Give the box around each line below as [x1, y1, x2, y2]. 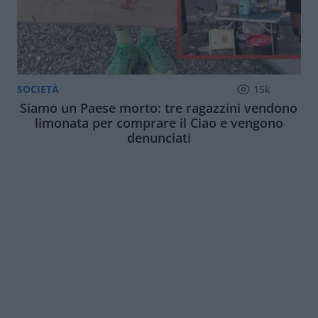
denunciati [126, 129, 191, 147]
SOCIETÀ [17, 82, 59, 96]
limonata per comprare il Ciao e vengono [34, 114, 283, 132]
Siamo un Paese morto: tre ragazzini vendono [20, 99, 298, 117]
